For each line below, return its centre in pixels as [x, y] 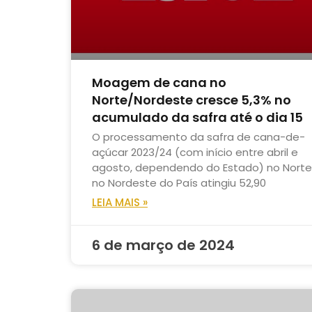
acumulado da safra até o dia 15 [197, 118]
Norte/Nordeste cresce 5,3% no [192, 100]
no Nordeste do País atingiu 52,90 [179, 183]
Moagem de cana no [159, 83]
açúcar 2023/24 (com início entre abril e [195, 153]
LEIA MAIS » [120, 203]
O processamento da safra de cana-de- [198, 137]
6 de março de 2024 [163, 245]
